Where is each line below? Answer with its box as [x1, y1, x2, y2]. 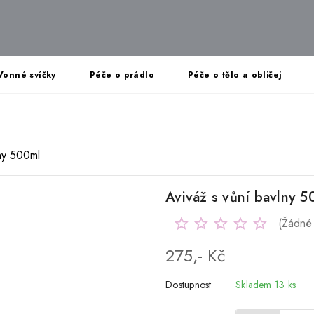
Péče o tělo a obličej [188, 68, 282, 81]
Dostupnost [165, 278, 212, 292]
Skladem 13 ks [235, 278, 296, 292]
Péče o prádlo [89, 68, 155, 81]
